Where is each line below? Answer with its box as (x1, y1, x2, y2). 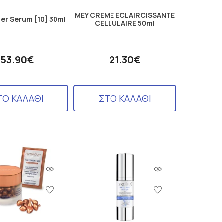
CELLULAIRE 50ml (95, 18, 155, 28)
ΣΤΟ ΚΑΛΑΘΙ (98, 92, 151, 104)
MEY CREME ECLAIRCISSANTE (74, 10, 175, 20)
